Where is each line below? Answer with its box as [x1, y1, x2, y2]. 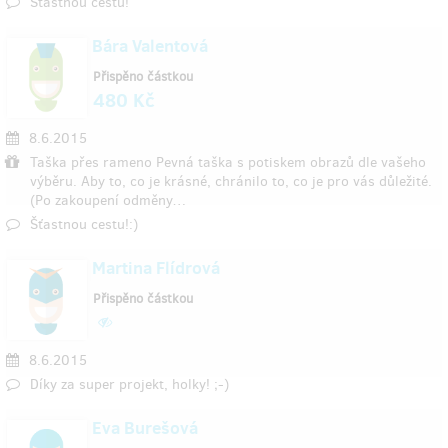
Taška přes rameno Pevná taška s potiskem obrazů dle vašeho [30, 153, 426, 172]
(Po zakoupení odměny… [30, 191, 186, 210]
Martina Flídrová [92, 256, 220, 280]
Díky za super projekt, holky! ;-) [30, 375, 229, 394]
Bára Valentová [92, 34, 208, 58]
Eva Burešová [92, 416, 198, 440]
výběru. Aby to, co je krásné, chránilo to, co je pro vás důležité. [30, 172, 432, 191]
